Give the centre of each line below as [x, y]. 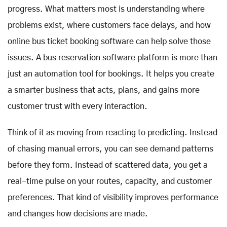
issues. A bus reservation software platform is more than [112, 58]
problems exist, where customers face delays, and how [109, 25]
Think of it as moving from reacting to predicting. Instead [112, 133]
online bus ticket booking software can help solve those [109, 41]
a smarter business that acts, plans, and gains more [104, 90]
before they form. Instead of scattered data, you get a [108, 165]
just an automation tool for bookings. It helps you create [111, 74]
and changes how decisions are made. [78, 214]
